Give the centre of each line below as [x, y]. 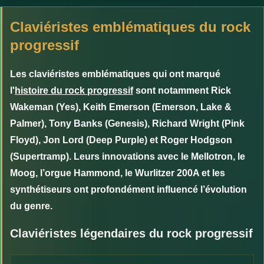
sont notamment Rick [182, 90]
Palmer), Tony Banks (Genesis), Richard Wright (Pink [127, 123]
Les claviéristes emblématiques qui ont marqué [115, 74]
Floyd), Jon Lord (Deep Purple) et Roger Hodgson [121, 140]
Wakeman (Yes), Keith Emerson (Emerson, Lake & [121, 107]
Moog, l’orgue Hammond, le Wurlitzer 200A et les [118, 173]
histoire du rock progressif [74, 90]
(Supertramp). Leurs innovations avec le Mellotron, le [128, 156]
